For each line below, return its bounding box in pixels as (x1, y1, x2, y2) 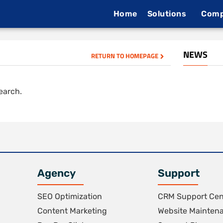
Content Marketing (37, 206, 107, 216)
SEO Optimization (37, 192, 102, 201)
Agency (37, 167, 76, 179)
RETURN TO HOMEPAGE (91, 51, 158, 61)
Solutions (147, 9, 187, 18)
